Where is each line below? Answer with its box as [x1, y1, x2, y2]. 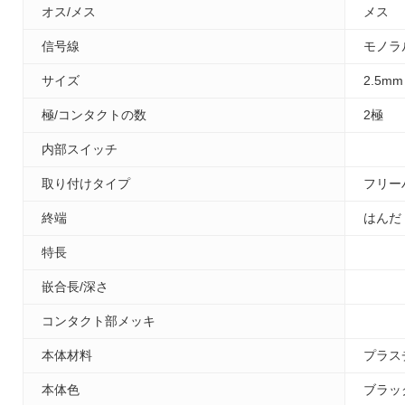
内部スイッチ [42, 142, 118, 157]
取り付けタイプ [42, 176, 130, 192]
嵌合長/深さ [42, 279, 108, 295]
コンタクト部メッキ [42, 314, 155, 329]
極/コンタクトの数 [42, 108, 146, 123]
